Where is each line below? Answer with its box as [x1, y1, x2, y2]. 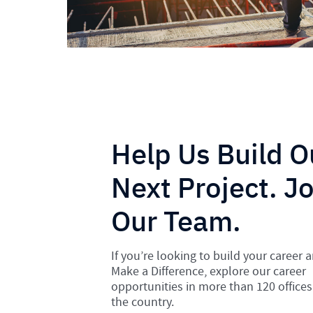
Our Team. [110, 202, 241, 239]
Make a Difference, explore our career [110, 263, 306, 279]
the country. [110, 293, 174, 310]
